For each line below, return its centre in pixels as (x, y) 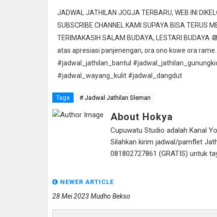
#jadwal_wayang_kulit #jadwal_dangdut (120, 75)
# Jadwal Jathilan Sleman (115, 97)
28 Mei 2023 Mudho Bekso (91, 196)
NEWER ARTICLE (86, 182)
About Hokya (142, 116)
